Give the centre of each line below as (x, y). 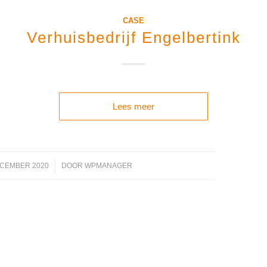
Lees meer (133, 106)
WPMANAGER (108, 166)
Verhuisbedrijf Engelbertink (133, 38)
